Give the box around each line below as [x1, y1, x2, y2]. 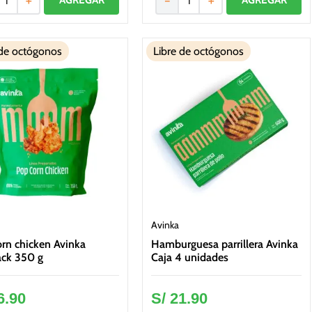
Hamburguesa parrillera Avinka [151, 237, 299, 251]
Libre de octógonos [153, 45, 244, 58]
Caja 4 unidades [151, 250, 229, 264]
